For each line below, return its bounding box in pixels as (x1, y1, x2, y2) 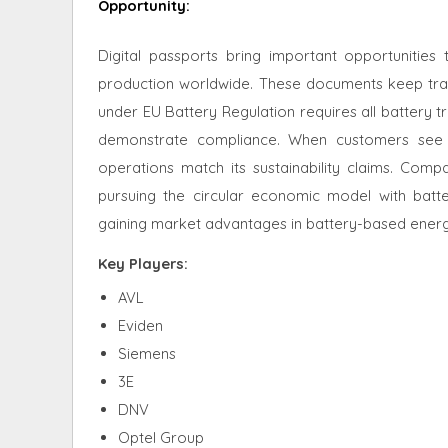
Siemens (118, 343, 176, 363)
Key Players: (98, 253, 188, 273)
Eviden (118, 315, 163, 335)
